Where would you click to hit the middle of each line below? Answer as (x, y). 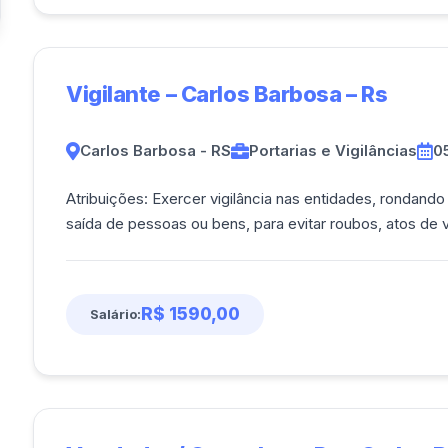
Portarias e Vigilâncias (333, 150)
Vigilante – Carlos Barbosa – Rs (227, 94)
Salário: (115, 313)
